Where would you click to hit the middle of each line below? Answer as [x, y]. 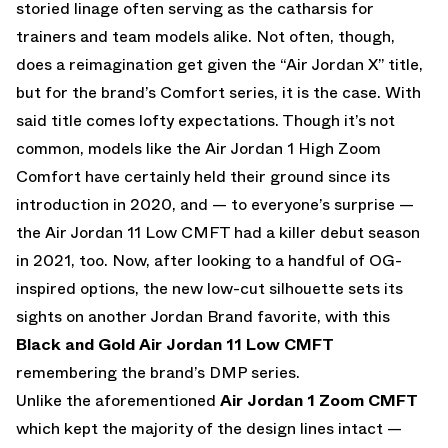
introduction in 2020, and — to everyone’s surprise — [215, 204]
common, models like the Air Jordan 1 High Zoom [198, 148]
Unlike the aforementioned [118, 400]
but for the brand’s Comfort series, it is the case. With [218, 92]
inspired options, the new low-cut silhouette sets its [209, 288]
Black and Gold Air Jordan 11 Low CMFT [175, 344]
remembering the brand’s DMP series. [158, 372]
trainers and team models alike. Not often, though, [205, 36]
